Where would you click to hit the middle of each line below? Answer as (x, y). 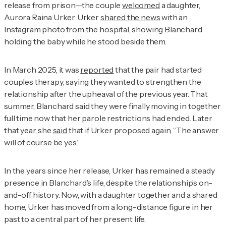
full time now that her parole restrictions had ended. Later (108, 118)
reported (97, 70)
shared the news (130, 17)
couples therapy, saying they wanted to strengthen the (103, 82)
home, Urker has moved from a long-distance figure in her (109, 207)
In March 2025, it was (42, 70)
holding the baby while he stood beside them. (86, 42)
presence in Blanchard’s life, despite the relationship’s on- (108, 183)
